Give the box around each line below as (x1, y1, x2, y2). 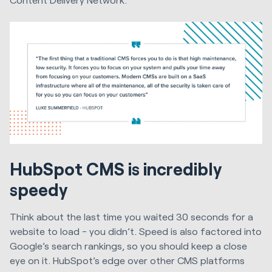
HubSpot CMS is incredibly (10, 158, 222, 180)
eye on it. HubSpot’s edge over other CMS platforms (10, 254, 245, 267)
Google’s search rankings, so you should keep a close (10, 240, 247, 252)
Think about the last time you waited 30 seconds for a (10, 211, 253, 223)
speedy (10, 179, 72, 200)
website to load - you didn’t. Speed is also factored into (10, 225, 262, 237)
